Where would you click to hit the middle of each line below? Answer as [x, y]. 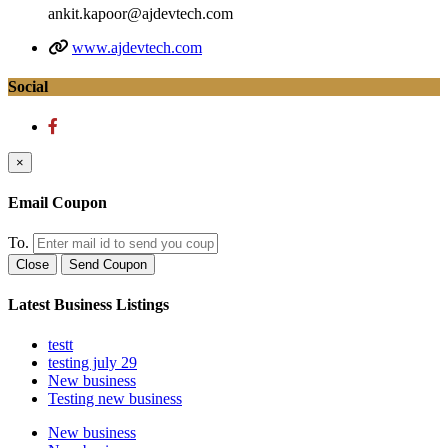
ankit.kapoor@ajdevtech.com [140, 14]
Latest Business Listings [88, 305]
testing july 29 [92, 362]
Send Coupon [108, 265]
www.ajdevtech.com [137, 48]
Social [28, 87]
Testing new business [115, 398]
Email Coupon [57, 202]
